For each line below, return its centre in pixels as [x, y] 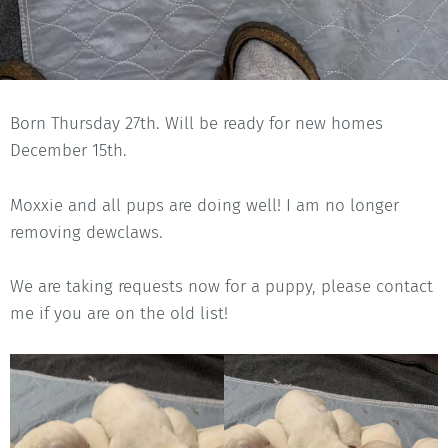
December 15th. [68, 151]
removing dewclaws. [86, 232]
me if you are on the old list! [119, 313]
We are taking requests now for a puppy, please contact [221, 286]
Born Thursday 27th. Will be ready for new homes [196, 124]
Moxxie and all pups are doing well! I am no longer [204, 205]
